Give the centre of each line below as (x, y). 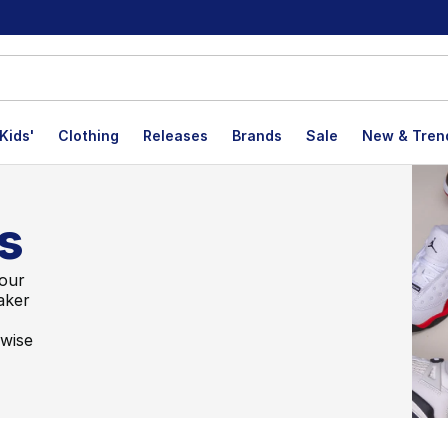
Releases (175, 135)
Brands (257, 135)
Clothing (88, 135)
